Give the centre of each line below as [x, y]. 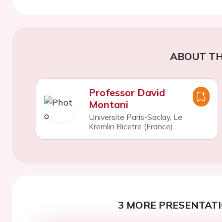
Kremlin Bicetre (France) [131, 126]
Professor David [127, 92]
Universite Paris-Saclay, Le [135, 117]
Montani [108, 104]
